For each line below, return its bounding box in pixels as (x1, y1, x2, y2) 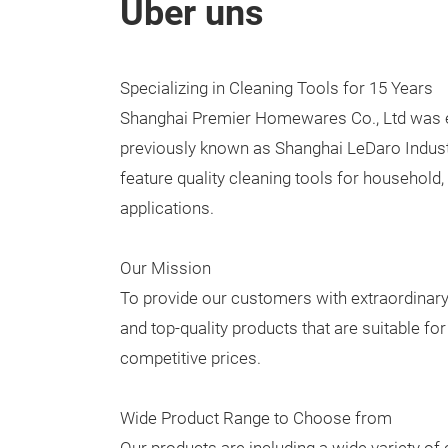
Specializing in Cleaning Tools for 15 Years (120, 79, 433, 98)
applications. (120, 199, 214, 218)
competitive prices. (120, 349, 261, 368)
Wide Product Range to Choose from (120, 409, 392, 428)
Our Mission (120, 259, 211, 278)
